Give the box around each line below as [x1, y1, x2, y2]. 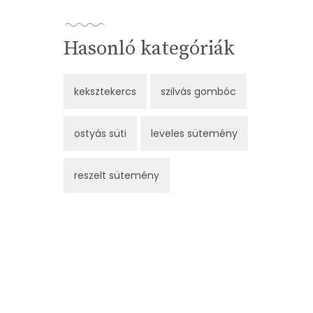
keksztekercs [74, 85, 136, 99]
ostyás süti [74, 126, 126, 141]
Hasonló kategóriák [64, 36, 235, 61]
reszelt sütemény [74, 168, 159, 183]
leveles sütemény [151, 126, 238, 141]
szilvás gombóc [161, 85, 236, 99]
